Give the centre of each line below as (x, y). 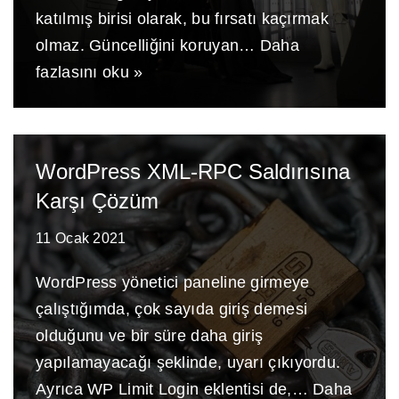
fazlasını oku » (90, 72)
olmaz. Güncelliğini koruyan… (148, 45)
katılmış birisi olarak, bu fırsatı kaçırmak (182, 19)
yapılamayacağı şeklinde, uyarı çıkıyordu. (188, 362)
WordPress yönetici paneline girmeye (173, 282)
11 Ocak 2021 (81, 238)
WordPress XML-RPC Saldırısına (193, 171)
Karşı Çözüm (97, 201)
